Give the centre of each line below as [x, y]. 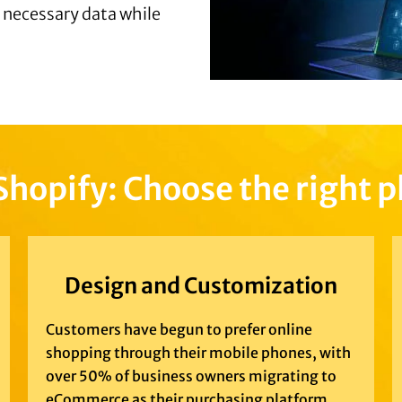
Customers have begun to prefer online [179, 330]
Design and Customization [201, 286]
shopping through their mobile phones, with [198, 353]
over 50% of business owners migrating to [191, 376]
